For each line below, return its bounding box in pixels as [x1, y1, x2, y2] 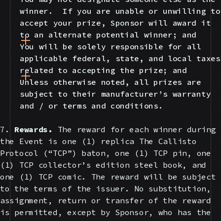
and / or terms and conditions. [20, 100, 163, 110]
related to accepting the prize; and [20, 65, 187, 75]
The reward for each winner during [57, 124, 216, 134]
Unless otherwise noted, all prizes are [20, 76, 201, 87]
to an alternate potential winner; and [20, 29, 197, 39]
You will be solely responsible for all [20, 41, 201, 51]
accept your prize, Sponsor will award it [20, 17, 211, 28]
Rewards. [14, 124, 58, 134]
